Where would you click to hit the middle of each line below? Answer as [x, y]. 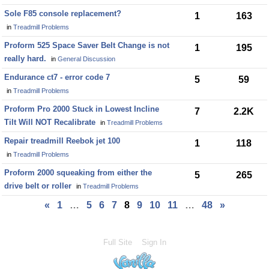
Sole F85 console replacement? [63, 14]
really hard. [25, 59]
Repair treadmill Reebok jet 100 [62, 141]
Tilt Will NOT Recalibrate [50, 122]
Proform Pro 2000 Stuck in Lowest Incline [82, 109]
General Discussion [86, 59]
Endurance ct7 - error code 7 [57, 77]
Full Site [117, 242]
